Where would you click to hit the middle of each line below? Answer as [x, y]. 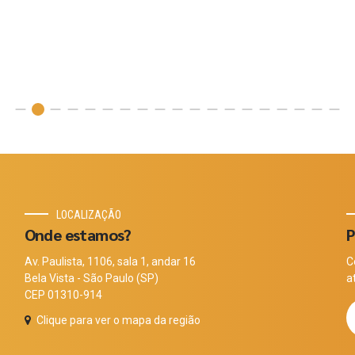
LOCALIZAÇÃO [88, 214]
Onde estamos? [78, 234]
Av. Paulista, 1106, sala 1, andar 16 [110, 261]
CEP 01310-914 [63, 294]
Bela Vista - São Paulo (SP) [91, 278]
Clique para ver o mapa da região [118, 320]
